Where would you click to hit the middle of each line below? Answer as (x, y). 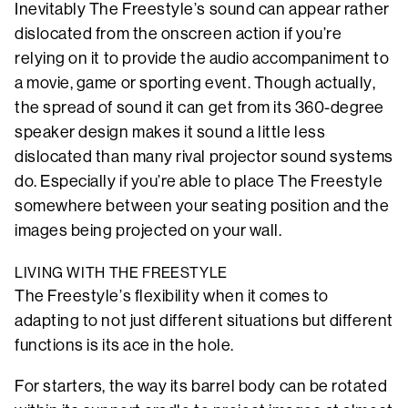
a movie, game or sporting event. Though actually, (195, 82)
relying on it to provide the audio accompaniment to (202, 58)
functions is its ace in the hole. (126, 345)
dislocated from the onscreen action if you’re (178, 33)
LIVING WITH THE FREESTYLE (121, 272)
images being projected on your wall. (148, 230)
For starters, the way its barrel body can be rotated (201, 386)
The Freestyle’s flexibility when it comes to (172, 296)
